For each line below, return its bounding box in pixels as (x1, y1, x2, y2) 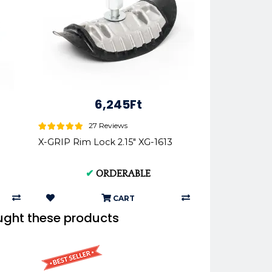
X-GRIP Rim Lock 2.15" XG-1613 (38, 137, 172, 148)
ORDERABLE (96, 168, 151, 180)
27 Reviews (89, 121, 127, 131)
